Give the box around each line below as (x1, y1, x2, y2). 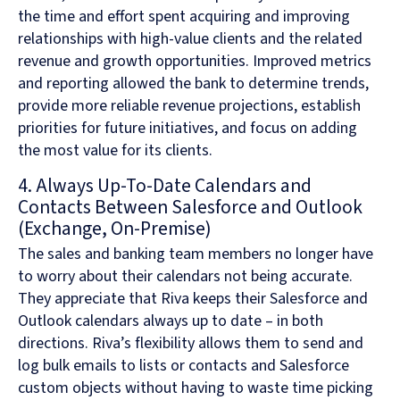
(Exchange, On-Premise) (18, 214, 212, 243)
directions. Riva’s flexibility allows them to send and (18, 332, 363, 355)
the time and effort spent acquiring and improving (18, 4, 350, 28)
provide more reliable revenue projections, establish (18, 94, 361, 117)
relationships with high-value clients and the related (18, 27, 362, 50)
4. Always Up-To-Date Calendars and (18, 171, 312, 200)
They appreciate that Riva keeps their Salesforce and (18, 287, 368, 311)
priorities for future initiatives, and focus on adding (18, 116, 357, 139)
